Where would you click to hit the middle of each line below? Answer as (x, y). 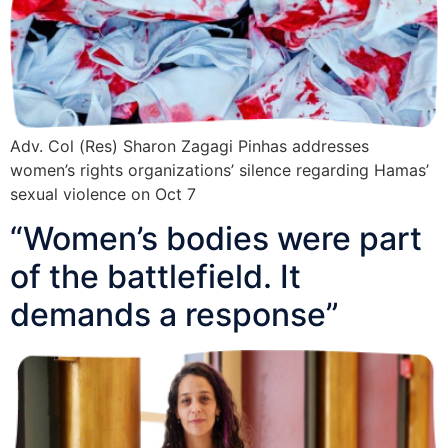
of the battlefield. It (155, 277)
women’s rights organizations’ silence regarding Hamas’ (219, 170)
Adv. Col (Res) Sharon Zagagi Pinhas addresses (189, 146)
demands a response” (174, 315)
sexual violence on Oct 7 (103, 194)
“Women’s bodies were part (216, 239)
